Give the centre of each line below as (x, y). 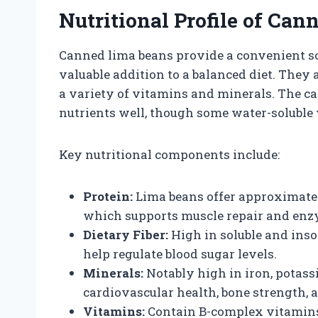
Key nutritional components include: (169, 154)
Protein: (108, 196)
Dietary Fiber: (126, 234)
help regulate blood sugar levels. (180, 253)
